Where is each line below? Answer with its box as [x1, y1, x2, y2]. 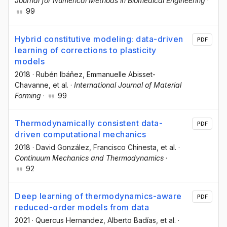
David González [36, 142, 89, 152]
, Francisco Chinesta [89, 142, 157, 152]
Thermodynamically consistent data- [15, 118, 163, 128]
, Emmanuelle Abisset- [83, 69, 156, 79]
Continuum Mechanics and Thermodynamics [15, 153, 164, 162]
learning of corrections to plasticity [15, 45, 157, 55]
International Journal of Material [74, 80, 181, 89]
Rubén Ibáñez [36, 69, 83, 79]
